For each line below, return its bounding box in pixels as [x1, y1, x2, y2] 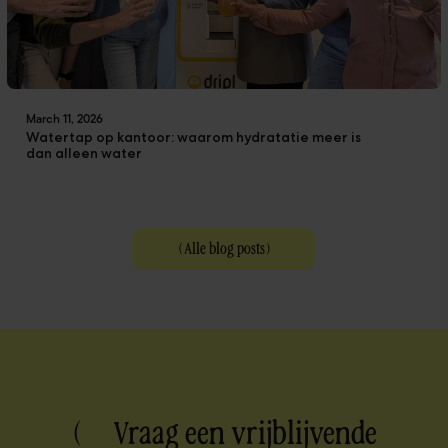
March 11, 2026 [26, 113, 104, 126]
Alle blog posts [183, 237, 265, 260]
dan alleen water [26, 144, 143, 161]
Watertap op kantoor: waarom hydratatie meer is [26, 128, 362, 145]
